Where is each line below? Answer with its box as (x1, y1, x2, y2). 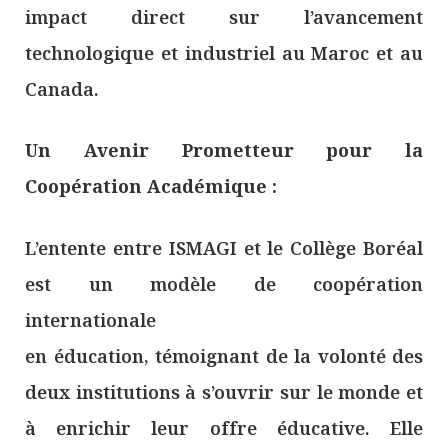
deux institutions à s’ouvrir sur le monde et (25, 379, 423, 404)
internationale (25, 307, 156, 332)
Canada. (25, 77, 99, 102)
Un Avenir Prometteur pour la (25, 138, 423, 163)
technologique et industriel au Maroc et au (25, 41, 423, 66)
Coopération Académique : (25, 174, 277, 199)
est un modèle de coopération (25, 271, 423, 296)
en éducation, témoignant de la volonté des (25, 343, 423, 368)
